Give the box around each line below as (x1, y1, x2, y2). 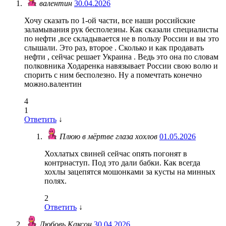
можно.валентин (24, 80, 82, 89)
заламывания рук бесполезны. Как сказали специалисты (24, 25, 218, 34)
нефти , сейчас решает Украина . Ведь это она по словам (24, 52, 218, 62)
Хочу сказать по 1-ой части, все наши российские (24, 16, 195, 25)
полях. (44, 177, 67, 186)
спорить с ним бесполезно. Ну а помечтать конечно (24, 71, 202, 80)
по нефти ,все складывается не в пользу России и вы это (24, 34, 219, 43)
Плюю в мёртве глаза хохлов (60, 132, 159, 141)
